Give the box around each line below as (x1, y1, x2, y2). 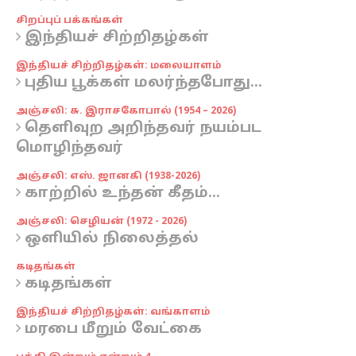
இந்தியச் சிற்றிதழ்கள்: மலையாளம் (16, 60, 221, 72)
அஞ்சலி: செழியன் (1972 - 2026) (16, 216, 187, 227)
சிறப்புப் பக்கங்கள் (16, 15, 123, 26)
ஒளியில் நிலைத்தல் (21, 230, 199, 248)
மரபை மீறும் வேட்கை (21, 320, 202, 339)
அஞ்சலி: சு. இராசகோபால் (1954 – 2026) (16, 106, 236, 117)
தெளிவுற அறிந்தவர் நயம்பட (21, 119, 261, 137)
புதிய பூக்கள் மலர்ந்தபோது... (21, 74, 262, 92)
